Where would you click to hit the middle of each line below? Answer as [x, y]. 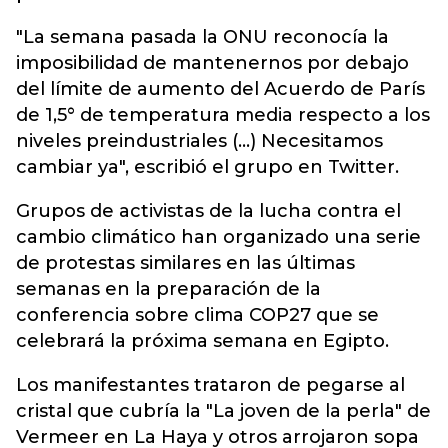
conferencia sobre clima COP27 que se [197, 315]
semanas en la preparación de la [168, 289]
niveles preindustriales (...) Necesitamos [199, 141]
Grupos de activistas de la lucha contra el [208, 211]
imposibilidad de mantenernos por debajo [212, 63]
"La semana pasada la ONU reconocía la [202, 37]
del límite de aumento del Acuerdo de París [220, 89]
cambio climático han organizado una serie [218, 237]
